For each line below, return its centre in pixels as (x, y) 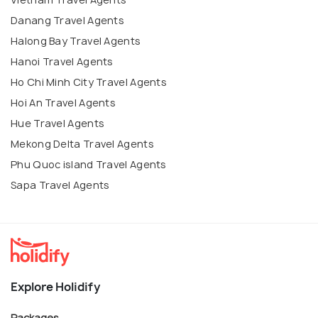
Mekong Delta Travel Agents (82, 143)
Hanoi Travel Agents (62, 61)
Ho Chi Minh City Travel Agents (89, 82)
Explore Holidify (55, 286)
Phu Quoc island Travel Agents (89, 164)
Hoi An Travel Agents (63, 102)
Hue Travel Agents (58, 123)
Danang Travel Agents (67, 20)
